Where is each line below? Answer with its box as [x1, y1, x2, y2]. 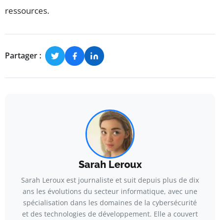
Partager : [5, 50, 41, 61]
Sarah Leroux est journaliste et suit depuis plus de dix [21, 175, 199, 185]
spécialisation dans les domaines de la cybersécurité [23, 197, 197, 207]
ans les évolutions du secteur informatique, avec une [23, 186, 197, 196]
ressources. [5, 4, 49, 16]
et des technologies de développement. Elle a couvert [22, 209, 198, 219]
